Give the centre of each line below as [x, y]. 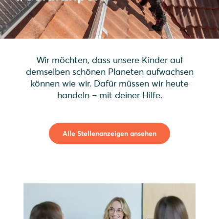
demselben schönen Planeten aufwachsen [109, 72]
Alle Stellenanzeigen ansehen [109, 133]
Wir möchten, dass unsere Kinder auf [109, 60]
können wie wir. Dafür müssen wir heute [109, 83]
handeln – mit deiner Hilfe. [109, 95]
